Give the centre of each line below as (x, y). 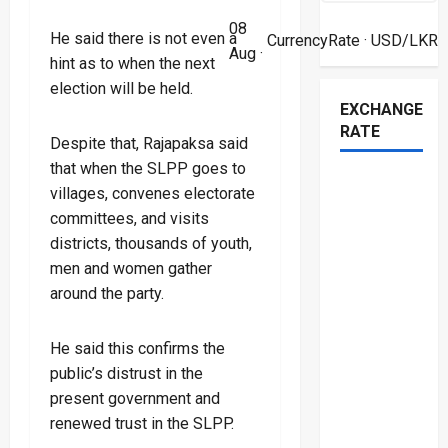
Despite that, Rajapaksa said (149, 143)
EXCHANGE (381, 109)
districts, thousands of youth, (151, 243)
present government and (135, 398)
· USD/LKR (398, 41)
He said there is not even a (143, 38)
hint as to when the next (132, 63)
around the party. (107, 293)
